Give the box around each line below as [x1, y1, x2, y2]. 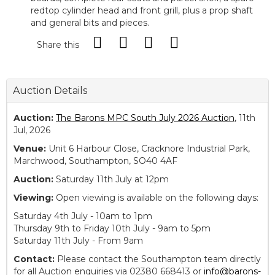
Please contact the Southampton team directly [55, 254, 261, 265]
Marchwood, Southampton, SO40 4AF [14, 155, 177, 167]
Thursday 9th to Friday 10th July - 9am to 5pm [14, 223, 211, 234]
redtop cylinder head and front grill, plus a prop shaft [31, 5, 253, 17]
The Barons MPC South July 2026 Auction [56, 112, 234, 124]
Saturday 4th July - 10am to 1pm [14, 211, 152, 222]
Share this [37, 39, 79, 51]
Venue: [14, 143, 46, 155]
